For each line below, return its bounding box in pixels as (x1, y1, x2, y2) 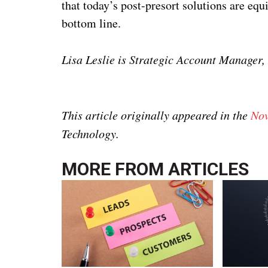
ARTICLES (168, 158, 249, 179)
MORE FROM (62, 158, 169, 179)
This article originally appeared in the (62, 106, 251, 123)
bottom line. (62, 14, 121, 31)
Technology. (62, 125, 120, 141)
